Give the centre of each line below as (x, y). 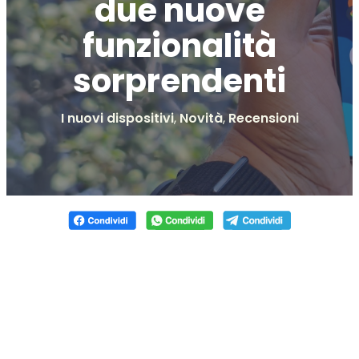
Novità (201, 119)
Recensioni (263, 119)
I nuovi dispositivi (117, 119)
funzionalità (179, 46)
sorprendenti (179, 81)
